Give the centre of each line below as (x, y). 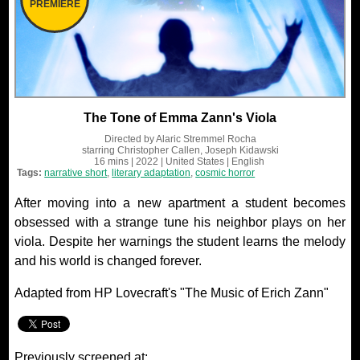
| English (244, 162)
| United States (191, 162)
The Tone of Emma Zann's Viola (180, 118)
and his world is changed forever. (108, 261)
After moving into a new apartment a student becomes (180, 203)
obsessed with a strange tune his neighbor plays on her (180, 223)
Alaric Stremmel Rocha (206, 139)
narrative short (76, 173)
